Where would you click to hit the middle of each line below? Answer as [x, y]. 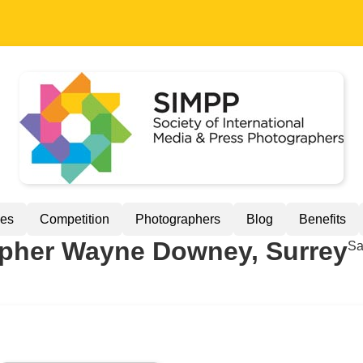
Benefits [322, 219]
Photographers [178, 219]
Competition [75, 219]
